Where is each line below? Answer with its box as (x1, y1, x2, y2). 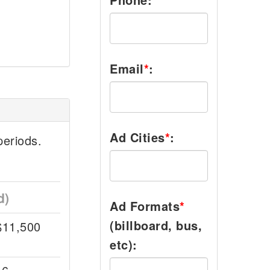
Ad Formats (110, 197, 180, 215)
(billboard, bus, (110, 216, 202, 234)
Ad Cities (110, 128, 165, 146)
